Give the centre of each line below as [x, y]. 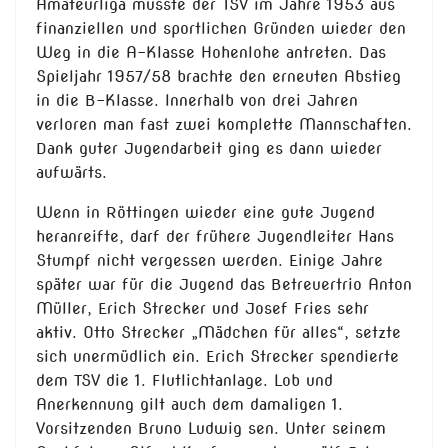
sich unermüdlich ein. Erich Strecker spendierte [217, 357]
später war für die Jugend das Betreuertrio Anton [224, 285]
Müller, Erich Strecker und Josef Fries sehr [202, 309]
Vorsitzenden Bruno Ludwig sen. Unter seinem [211, 429]
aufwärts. [71, 173]
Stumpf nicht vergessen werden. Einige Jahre [209, 261]
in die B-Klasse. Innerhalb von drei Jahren [197, 101]
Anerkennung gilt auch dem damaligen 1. [189, 405]
